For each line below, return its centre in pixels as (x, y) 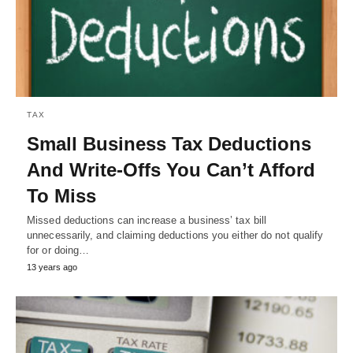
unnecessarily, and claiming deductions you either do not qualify (175, 236)
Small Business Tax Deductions (169, 144)
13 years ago (52, 268)
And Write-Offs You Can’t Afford (171, 170)
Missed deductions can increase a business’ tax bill (147, 221)
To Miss (61, 196)
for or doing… (58, 251)
